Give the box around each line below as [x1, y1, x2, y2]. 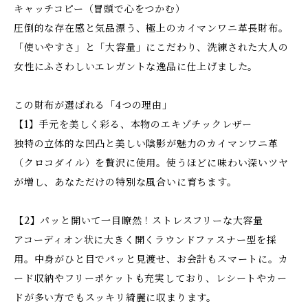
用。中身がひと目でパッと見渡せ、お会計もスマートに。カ [14, 253, 289, 265]
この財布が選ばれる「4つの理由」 [14, 99, 173, 111]
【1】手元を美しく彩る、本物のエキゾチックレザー [14, 118, 253, 131]
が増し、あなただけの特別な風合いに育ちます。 [14, 176, 237, 188]
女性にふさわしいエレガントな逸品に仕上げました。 [14, 60, 258, 73]
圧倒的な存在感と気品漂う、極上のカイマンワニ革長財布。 [14, 22, 289, 34]
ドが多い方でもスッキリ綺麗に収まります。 [14, 291, 217, 304]
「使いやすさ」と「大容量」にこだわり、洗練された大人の [14, 41, 289, 54]
